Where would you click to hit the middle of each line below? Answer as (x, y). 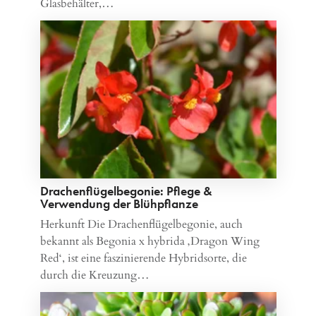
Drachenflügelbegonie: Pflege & (126, 190)
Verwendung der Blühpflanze (119, 203)
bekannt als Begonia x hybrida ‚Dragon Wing (150, 241)
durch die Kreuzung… (95, 275)
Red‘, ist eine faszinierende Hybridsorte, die (143, 258)
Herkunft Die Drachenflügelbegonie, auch (141, 224)
